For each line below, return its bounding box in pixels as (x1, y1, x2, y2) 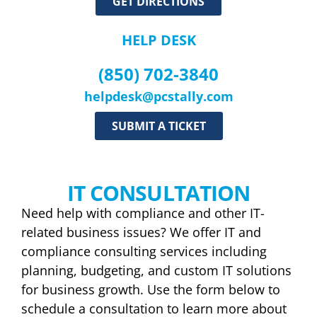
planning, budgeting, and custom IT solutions (21, 262, 292, 279)
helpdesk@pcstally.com (83, 88, 234, 105)
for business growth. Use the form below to (21, 281, 280, 298)
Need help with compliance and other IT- (21, 204, 265, 221)
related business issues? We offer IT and (21, 224, 261, 241)
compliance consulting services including (21, 243, 267, 260)
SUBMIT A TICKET (111, 118, 206, 134)
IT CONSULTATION (67, 178, 250, 207)
